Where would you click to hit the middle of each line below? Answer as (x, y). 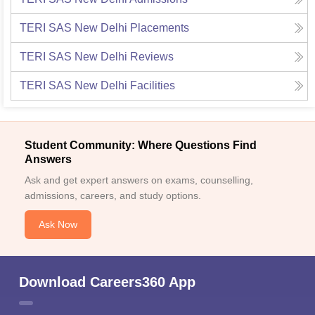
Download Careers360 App (107, 282)
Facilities (153, 86)
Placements (160, 28)
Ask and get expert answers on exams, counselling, (139, 180)
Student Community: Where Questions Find (141, 146)
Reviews (152, 57)
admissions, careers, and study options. (113, 196)
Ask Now (58, 225)
